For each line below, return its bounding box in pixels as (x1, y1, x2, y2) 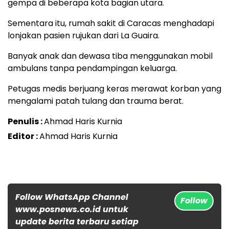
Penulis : (8, 115, 44, 127)
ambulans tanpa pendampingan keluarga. (8, 62, 177, 74)
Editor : (8, 130, 39, 142)
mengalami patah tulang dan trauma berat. (8, 95, 184, 107)
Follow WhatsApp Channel (15, 191, 128, 203)
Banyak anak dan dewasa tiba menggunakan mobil (8, 50, 213, 62)
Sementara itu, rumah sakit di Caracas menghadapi (8, 17, 214, 29)
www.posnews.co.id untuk (15, 203, 128, 215)
